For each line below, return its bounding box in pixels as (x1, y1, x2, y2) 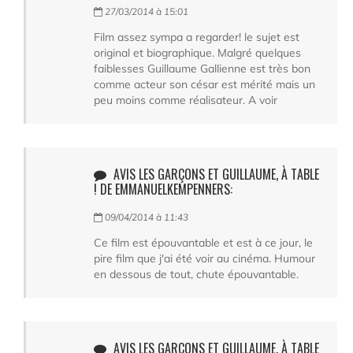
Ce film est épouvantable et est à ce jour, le (94, 235, 313, 250)
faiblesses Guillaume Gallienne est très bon (94, 61, 310, 76)
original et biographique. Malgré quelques (94, 45, 301, 60)
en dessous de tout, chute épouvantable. (94, 266, 299, 281)
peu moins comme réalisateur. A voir (94, 92, 277, 107)
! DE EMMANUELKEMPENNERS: (94, 179, 232, 199)
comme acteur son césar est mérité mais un (94, 76, 315, 91)
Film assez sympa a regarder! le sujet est (94, 29, 299, 44)
